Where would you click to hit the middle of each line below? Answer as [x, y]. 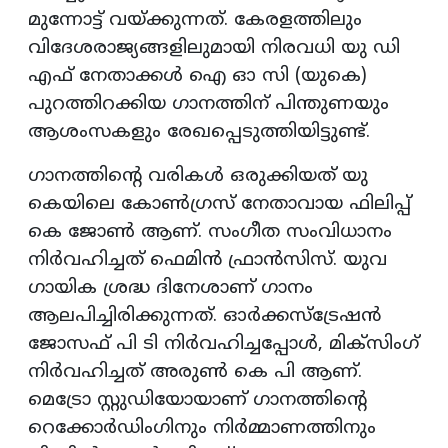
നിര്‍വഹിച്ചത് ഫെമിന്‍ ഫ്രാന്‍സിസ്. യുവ [207, 261]
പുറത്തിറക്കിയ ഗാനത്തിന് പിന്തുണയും [208, 105]
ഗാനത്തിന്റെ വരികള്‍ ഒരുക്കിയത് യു [198, 177]
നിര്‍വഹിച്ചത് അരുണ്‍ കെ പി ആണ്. [195, 373]
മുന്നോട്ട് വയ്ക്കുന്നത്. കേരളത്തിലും [195, 21]
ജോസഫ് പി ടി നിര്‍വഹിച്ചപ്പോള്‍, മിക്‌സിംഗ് [223, 345]
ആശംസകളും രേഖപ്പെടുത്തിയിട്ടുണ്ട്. [199, 133]
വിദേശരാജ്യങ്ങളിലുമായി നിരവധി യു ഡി [214, 49]
